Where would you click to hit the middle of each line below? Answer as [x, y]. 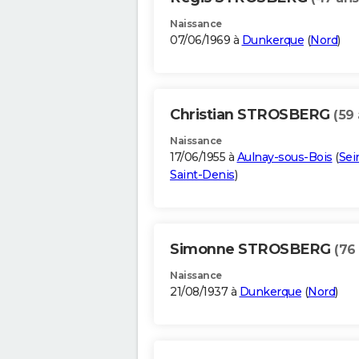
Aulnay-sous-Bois [284, 157]
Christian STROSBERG [252, 115]
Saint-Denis [202, 175]
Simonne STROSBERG [252, 250]
